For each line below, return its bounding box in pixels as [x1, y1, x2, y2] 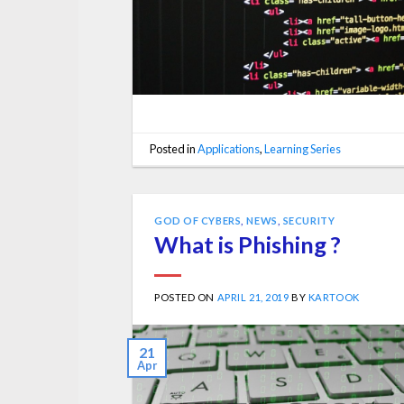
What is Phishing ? [154, 231, 341, 259]
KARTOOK [308, 291, 360, 304]
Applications [197, 141, 261, 156]
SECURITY [282, 214, 335, 226]
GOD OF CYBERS [154, 214, 242, 226]
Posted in [150, 141, 198, 156]
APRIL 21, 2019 [216, 291, 289, 304]
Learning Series [264, 141, 342, 156]
